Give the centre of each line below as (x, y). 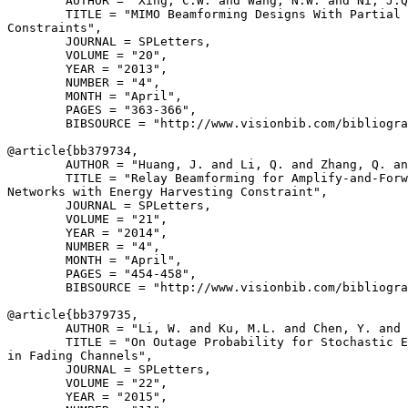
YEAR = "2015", (87, 397)
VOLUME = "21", (87, 219)
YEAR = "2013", (87, 69)
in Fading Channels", (80, 356)
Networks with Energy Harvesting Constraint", (168, 192)
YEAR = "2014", (87, 233)
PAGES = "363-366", (102, 110)
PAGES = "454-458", (102, 274)
